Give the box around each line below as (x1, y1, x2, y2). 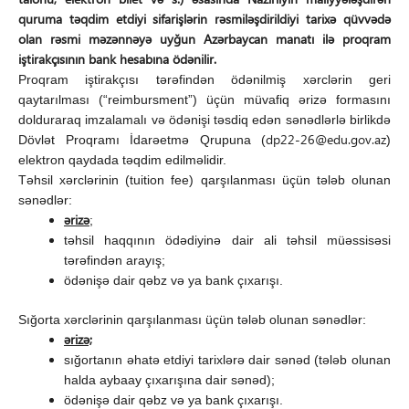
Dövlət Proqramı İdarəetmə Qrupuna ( (18, 132, 266, 147)
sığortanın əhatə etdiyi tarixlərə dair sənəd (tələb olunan (64, 352, 391, 367)
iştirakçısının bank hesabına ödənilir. (18, 50, 216, 68)
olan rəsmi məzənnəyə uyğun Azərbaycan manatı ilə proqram (18, 30, 391, 47)
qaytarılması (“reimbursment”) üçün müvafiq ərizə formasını (18, 92, 391, 107)
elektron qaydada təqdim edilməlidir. (18, 152, 226, 167)
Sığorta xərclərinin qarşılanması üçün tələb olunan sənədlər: (18, 312, 366, 327)
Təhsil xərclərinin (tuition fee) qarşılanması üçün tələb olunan (18, 173, 391, 187)
